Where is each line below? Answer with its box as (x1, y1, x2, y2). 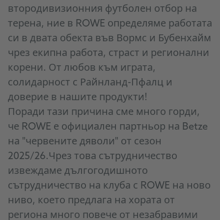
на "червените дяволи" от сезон (8, 136, 162, 148)
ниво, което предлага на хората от (8, 195, 175, 207)
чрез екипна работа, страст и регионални (8, 48, 209, 60)
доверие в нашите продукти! (8, 92, 147, 104)
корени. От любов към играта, (8, 62, 156, 75)
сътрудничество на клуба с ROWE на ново (8, 180, 211, 192)
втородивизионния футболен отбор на (8, 3, 197, 16)
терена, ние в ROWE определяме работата (8, 18, 212, 30)
